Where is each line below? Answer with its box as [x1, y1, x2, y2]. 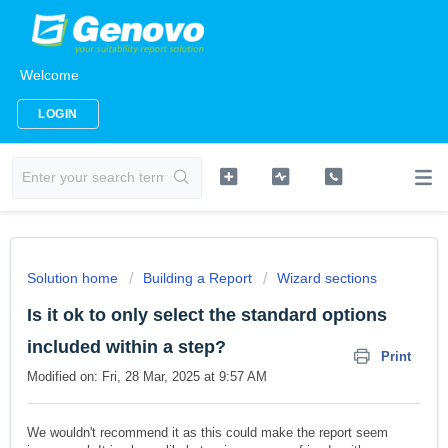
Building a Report [143, 270, 252, 286]
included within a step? [27, 337, 226, 357]
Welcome [20, 67, 79, 83]
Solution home [27, 270, 122, 286]
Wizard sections [277, 270, 377, 286]
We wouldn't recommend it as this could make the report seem [27, 425, 388, 441]
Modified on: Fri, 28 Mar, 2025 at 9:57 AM [27, 369, 267, 384]
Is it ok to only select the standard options [27, 305, 387, 325]
